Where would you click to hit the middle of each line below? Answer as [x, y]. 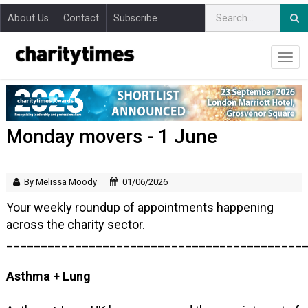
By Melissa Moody [61, 182]
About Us [28, 18]
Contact [81, 18]
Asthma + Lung [49, 276]
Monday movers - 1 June [112, 137]
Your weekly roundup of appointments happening [140, 208]
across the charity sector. [76, 225]
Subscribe [135, 18]
